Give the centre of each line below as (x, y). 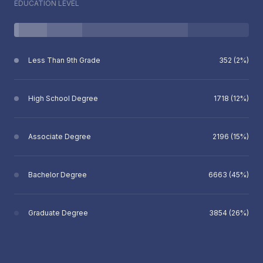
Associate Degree (60, 136)
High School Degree (63, 98)
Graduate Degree (58, 213)
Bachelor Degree (58, 174)
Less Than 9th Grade (64, 60)
